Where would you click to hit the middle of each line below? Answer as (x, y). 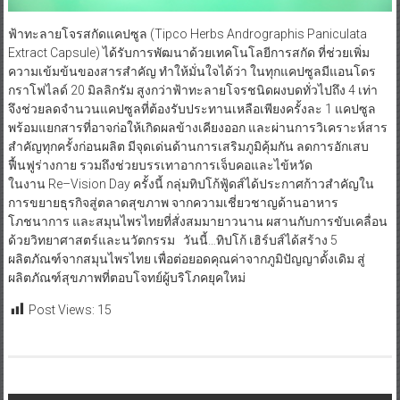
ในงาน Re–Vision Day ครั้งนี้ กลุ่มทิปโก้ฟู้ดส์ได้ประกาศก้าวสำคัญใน (191, 183)
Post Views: (61, 309)
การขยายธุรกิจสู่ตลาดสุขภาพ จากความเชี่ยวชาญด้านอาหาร (173, 202)
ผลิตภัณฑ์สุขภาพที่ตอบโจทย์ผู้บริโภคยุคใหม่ (126, 277)
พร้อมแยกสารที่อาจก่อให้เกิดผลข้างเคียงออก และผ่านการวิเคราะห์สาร (197, 127)
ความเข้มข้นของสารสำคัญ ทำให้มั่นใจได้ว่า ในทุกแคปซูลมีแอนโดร (192, 71)
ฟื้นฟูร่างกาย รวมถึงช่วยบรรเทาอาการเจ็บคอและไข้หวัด (160, 165)
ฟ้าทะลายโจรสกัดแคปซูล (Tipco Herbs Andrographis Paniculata (187, 33)
